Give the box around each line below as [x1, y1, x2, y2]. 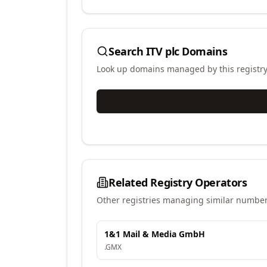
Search [108, 44, 146, 58]
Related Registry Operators [108, 175, 247, 190]
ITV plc [145, 44, 179, 58]
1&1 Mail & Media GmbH [104, 228, 205, 240]
